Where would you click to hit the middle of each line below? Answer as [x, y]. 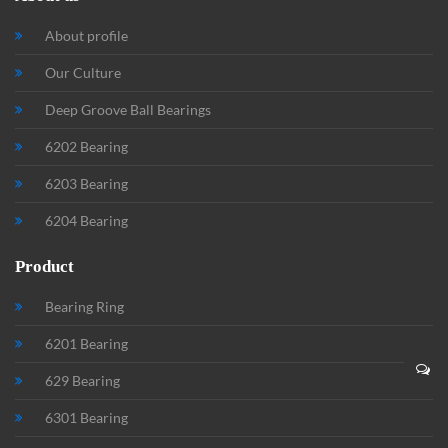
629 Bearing [82, 380]
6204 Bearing [86, 220]
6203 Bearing [86, 183]
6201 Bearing [86, 343]
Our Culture [83, 72]
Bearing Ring [84, 306]
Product [44, 266]
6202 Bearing [86, 146]
